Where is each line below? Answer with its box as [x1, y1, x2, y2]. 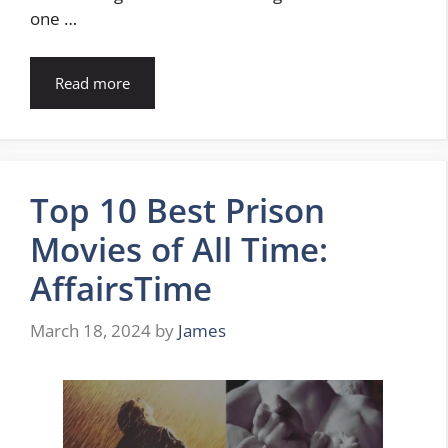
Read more [55, 72, 130, 93]
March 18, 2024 [30, 319, 151, 343]
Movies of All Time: [30, 226, 328, 272]
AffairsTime [30, 265, 212, 311]
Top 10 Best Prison [30, 187, 325, 233]
